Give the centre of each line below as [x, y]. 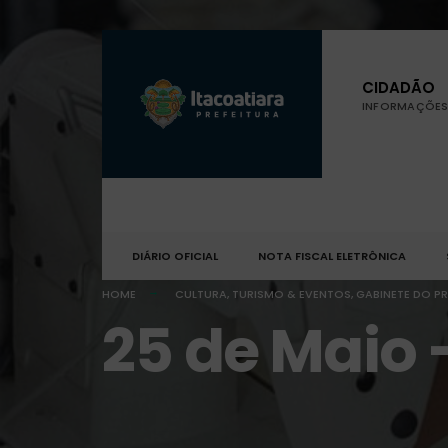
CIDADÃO [398, 87]
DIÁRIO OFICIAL [175, 256]
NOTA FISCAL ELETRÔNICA [332, 256]
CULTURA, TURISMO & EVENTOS [263, 294]
